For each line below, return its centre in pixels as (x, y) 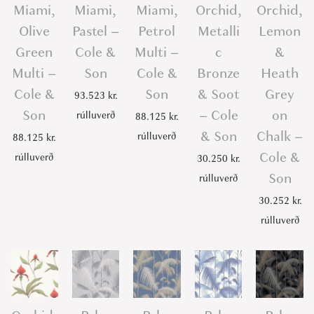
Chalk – (280, 137)
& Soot (218, 95)
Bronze (219, 74)
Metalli (218, 32)
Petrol (157, 32)
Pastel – (95, 32)
